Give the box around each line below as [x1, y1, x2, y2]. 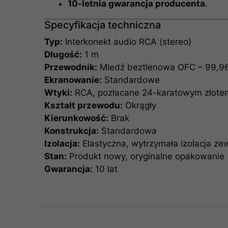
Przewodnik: [44, 62, 98, 72]
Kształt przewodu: [44, 100, 123, 110]
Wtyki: [44, 87, 73, 98]
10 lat [93, 163, 118, 174]
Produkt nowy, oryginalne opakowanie [67, 151, 225, 161]
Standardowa [99, 125, 157, 136]
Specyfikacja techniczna [44, 18, 161, 31]
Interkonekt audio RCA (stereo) [63, 36, 192, 47]
